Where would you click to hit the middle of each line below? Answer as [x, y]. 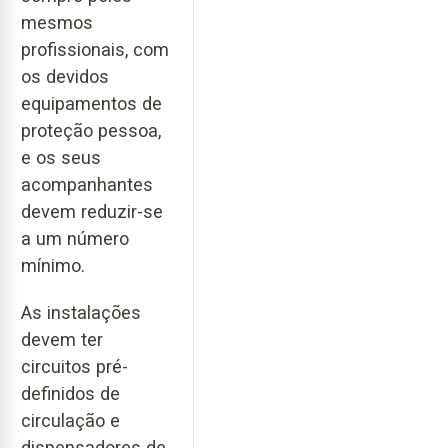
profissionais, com [95, 50]
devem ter [62, 339]
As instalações [81, 312]
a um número [75, 239]
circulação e [70, 420]
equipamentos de [91, 104]
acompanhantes [87, 185]
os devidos [65, 77]
